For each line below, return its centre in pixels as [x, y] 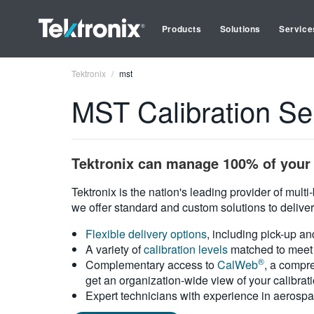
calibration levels [186, 249]
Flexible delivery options [146, 234]
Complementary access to [151, 265]
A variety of [115, 249]
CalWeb [238, 265]
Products [182, 29]
